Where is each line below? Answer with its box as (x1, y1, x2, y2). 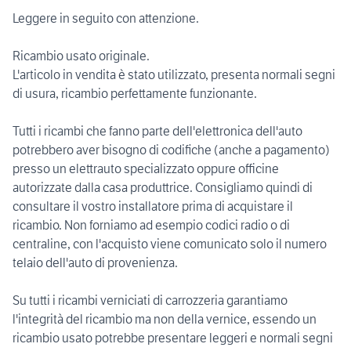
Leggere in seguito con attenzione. (13, 10, 199, 27)
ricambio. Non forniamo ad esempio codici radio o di (13, 217, 290, 233)
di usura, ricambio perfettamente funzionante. (13, 85, 257, 102)
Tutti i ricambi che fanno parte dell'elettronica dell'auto (13, 123, 302, 139)
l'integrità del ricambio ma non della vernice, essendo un (13, 311, 317, 327)
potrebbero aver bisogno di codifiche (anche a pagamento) (13, 142, 330, 158)
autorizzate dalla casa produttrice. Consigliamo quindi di (13, 179, 313, 196)
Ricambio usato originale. (13, 48, 150, 64)
